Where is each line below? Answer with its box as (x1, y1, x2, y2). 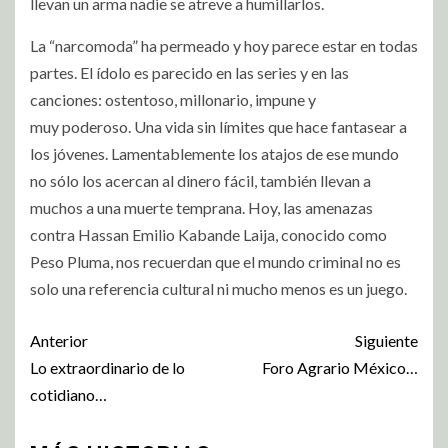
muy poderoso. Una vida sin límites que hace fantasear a (30, 116, 407, 136)
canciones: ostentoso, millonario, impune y (30, 89, 316, 109)
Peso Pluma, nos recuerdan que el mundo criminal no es (30, 251, 401, 271)
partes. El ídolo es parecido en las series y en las (30, 62, 349, 82)
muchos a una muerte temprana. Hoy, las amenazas (30, 197, 373, 217)
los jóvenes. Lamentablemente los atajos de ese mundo (30, 143, 399, 163)
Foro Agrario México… (262, 357, 418, 377)
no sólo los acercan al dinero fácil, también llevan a (30, 170, 371, 190)
